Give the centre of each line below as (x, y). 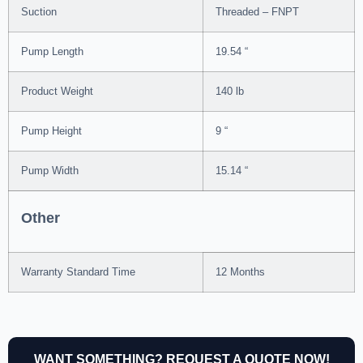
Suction (39, 12)
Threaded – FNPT (257, 12)
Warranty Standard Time (78, 272)
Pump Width (50, 171)
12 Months (240, 272)
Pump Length (52, 52)
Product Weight (57, 92)
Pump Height (51, 131)
